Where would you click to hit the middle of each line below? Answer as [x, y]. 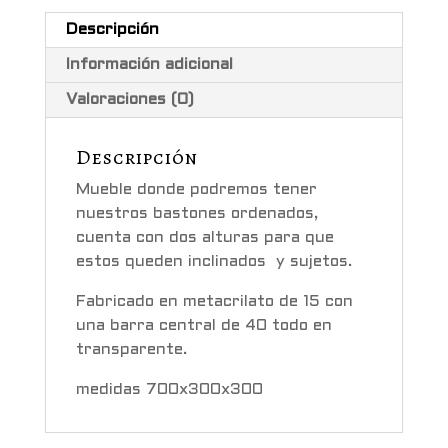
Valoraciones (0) [129, 100]
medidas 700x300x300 [169, 390]
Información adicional [149, 65]
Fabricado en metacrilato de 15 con [214, 302]
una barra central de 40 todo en [203, 326]
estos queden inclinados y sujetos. [213, 262]
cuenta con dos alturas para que [204, 238]
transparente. [131, 350]
